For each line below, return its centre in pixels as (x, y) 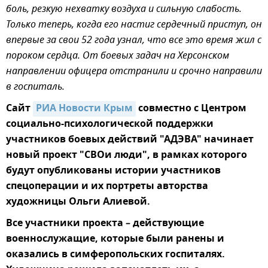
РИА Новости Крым (84, 109)
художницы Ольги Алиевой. (78, 202)
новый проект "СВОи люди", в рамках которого (127, 156)
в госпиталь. (35, 88)
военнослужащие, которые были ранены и (115, 240)
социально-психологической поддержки (110, 125)
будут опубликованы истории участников (113, 171)
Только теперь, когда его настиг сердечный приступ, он (134, 25)
